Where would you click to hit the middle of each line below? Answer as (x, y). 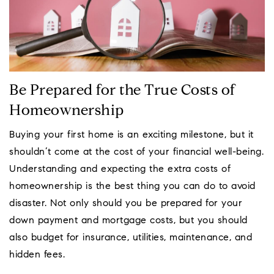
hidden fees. (37, 255)
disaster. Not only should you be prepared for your (126, 203)
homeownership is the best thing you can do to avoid (132, 186)
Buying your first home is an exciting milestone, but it (131, 135)
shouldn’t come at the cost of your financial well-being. (136, 152)
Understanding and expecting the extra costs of (120, 169)
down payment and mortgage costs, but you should (128, 220)
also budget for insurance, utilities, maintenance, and (131, 238)
